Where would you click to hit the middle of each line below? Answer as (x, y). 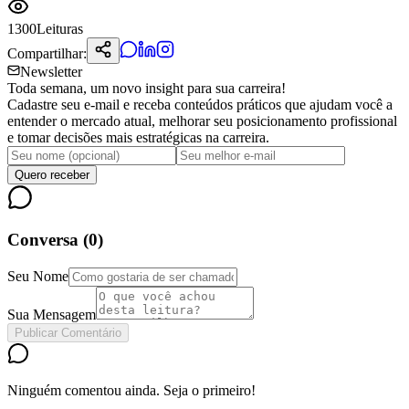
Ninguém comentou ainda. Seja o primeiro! (131, 391)
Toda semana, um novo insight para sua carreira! (147, 88)
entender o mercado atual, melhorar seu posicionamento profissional (202, 121)
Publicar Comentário (68, 333)
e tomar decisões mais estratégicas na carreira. (138, 137)
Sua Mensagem (52, 315)
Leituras (60, 28)
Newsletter (51, 71)
